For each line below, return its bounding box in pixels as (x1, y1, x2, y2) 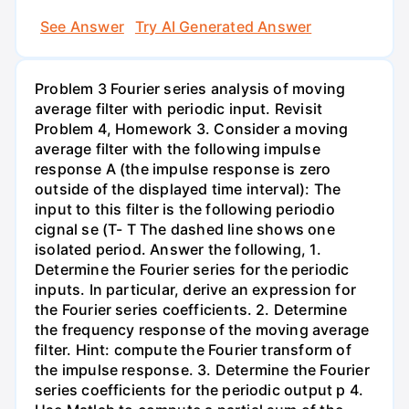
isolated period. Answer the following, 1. (35, 239, 321, 258)
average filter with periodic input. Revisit (35, 99, 323, 118)
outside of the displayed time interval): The (35, 179, 341, 198)
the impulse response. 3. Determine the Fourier (35, 360, 370, 379)
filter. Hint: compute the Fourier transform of (35, 340, 351, 359)
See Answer (40, 16, 124, 36)
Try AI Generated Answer (134, 16, 312, 36)
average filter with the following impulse (35, 139, 320, 158)
